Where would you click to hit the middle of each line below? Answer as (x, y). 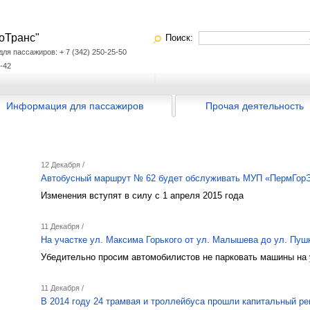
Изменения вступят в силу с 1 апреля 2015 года (142, 195)
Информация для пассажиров (74, 106)
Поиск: (182, 38)
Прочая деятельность (255, 106)
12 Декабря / (63, 165)
